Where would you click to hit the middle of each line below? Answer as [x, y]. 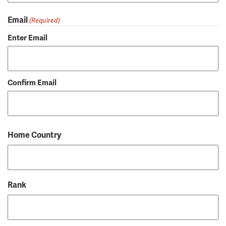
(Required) [45, 21]
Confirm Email [32, 83]
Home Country [34, 135]
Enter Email [27, 38]
